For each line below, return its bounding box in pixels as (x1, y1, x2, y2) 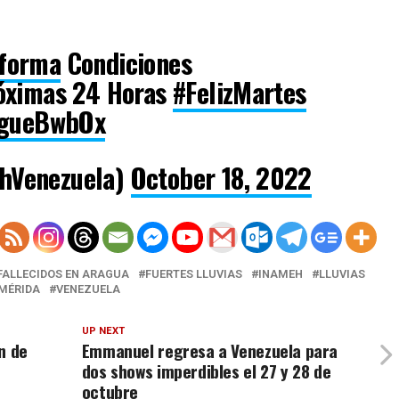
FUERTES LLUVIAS (145, 266, 242, 281)
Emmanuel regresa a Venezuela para (81, 337, 338, 363)
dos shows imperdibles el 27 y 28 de (81, 357, 331, 384)
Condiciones (61, 42, 191, 83)
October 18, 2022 (130, 157, 312, 198)
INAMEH (258, 266, 303, 281)
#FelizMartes (172, 71, 306, 112)
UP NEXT (81, 324, 125, 337)
